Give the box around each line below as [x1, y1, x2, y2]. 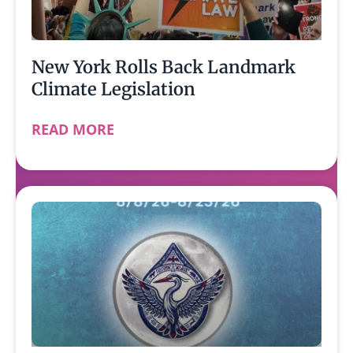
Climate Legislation [32, 77, 195, 100]
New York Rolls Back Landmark [32, 55, 295, 78]
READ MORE [32, 119, 114, 139]
